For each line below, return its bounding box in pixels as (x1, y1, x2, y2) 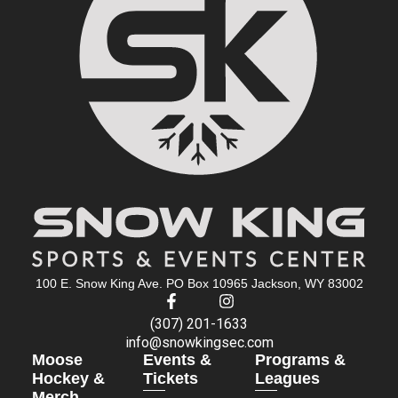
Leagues (254, 370, 320, 388)
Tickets (143, 370, 199, 388)
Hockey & (31, 370, 105, 388)
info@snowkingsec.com (124, 333, 274, 351)
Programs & (254, 351, 346, 370)
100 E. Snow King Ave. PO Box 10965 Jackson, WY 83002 (35, 275, 363, 291)
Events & (143, 351, 212, 370)
